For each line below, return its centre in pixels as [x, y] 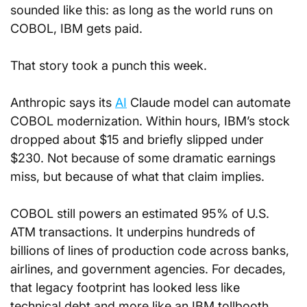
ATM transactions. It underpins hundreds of [134, 232]
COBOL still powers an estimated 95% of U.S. [142, 213]
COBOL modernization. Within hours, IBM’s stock [152, 121]
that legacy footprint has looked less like [127, 287]
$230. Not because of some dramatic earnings [145, 158]
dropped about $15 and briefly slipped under [139, 139]
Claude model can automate [210, 102]
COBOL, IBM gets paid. [76, 28]
